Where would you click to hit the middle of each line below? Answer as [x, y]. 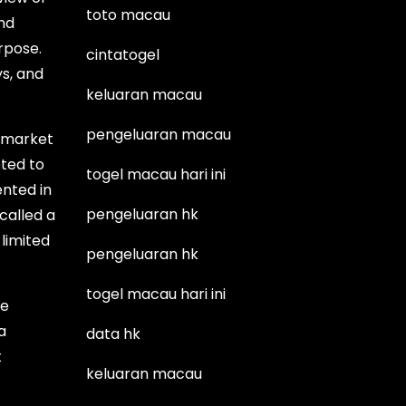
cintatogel [123, 54]
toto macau [129, 14]
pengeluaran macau [159, 134]
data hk [114, 333]
